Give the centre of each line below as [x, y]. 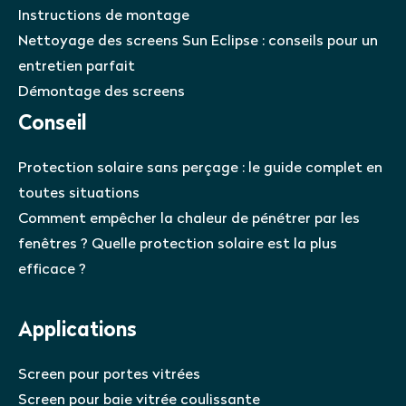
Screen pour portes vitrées [109, 375]
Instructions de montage [104, 16]
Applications [77, 331]
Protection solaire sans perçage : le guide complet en [200, 168]
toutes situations [79, 193]
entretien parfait [77, 67]
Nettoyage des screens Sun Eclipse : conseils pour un [198, 41]
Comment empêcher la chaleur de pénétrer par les [189, 219]
